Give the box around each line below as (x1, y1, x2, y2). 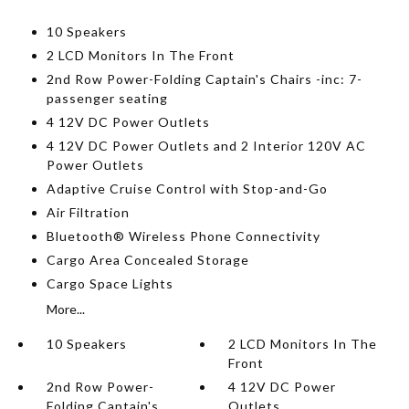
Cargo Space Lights (46, 276, 173, 291)
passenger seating (46, 90, 168, 106)
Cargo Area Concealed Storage (46, 252, 249, 267)
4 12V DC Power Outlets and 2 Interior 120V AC (46, 138, 366, 153)
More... (46, 301, 85, 317)
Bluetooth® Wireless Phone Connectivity (46, 228, 320, 244)
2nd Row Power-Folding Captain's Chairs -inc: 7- (46, 71, 362, 87)
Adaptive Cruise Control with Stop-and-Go (46, 181, 328, 196)
